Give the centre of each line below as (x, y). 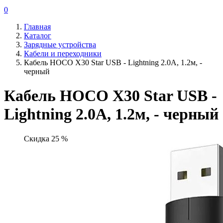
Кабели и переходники (63, 54)
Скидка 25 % (46, 138)
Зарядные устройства (60, 45)
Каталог (38, 36)
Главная (37, 27)
